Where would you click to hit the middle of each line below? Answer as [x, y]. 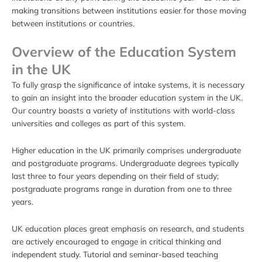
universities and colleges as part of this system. [99, 123]
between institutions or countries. [73, 23]
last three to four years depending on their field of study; [115, 176]
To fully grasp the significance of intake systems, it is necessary [128, 85]
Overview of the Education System [124, 52]
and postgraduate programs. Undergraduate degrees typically [125, 163]
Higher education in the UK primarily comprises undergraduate [126, 150]
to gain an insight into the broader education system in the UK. [127, 98]
